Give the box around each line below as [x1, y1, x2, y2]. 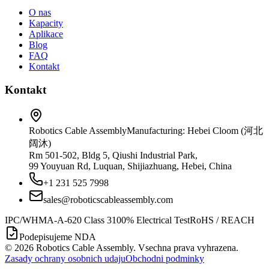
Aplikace [29, 29, 63, 40]
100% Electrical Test [112, 214, 190, 225]
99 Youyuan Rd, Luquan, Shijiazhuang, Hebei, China [29, 160, 232, 171]
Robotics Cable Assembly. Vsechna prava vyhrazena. [36, 242, 238, 253]
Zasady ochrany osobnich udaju [5, 253, 125, 264]
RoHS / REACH [190, 214, 255, 225]
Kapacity [29, 18, 63, 29]
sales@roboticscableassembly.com [43, 194, 173, 205]
